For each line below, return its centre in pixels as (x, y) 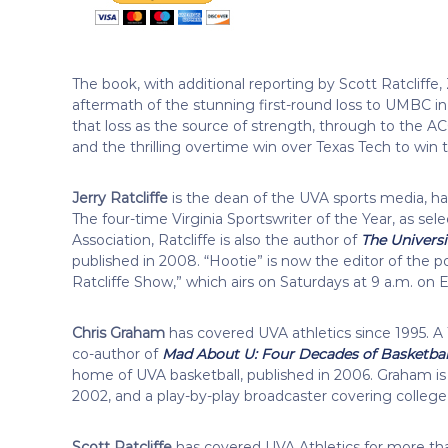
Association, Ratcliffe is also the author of (216, 239)
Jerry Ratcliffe (120, 197)
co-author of (117, 353)
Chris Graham (118, 332)
